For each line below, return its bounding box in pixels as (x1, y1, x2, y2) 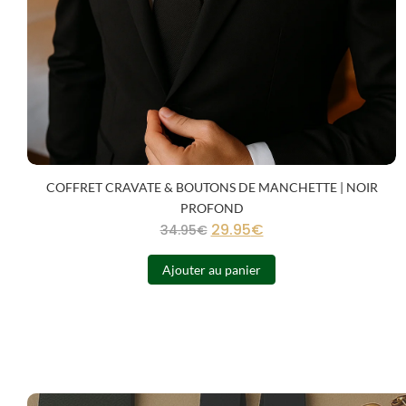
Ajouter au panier (162, 262, 261, 277)
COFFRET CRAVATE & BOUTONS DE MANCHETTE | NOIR (45, 179, 378, 195)
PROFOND (179, 200, 244, 216)
